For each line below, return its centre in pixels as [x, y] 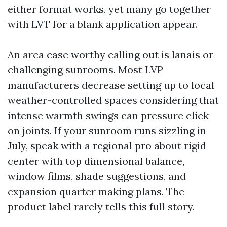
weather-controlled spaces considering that [113, 100]
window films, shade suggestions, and [97, 176]
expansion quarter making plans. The [96, 191]
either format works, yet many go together [109, 9]
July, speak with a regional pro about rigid [107, 146]
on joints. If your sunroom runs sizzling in [107, 130]
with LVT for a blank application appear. [103, 24]
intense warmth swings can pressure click [108, 115]
